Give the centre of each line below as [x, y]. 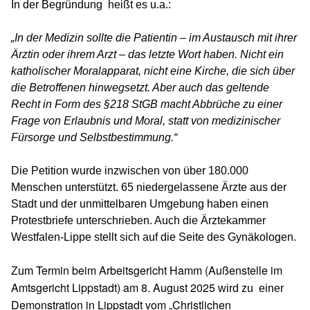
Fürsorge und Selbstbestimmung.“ [94, 137]
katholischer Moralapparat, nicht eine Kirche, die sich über [153, 71]
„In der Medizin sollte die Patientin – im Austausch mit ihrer [154, 38]
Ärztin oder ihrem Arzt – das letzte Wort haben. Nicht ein [147, 54]
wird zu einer [249, 288]
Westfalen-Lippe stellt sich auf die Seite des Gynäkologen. [154, 237]
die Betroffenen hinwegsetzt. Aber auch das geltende [140, 88]
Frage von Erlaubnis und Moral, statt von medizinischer [146, 121]
